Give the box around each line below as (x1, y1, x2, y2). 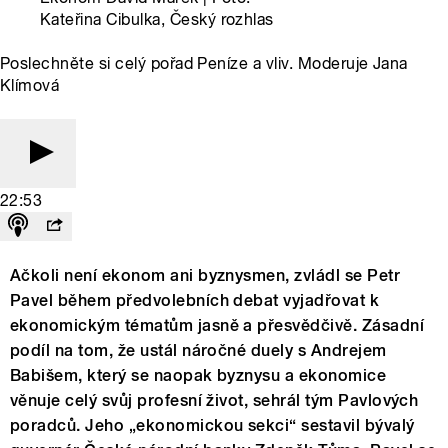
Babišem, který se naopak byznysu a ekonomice (10, 365, 387, 385)
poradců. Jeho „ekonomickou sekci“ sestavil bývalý (10, 415, 415, 435)
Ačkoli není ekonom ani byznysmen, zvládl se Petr (10, 265, 401, 285)
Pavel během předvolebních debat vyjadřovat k (10, 290, 380, 310)
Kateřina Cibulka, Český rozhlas (40, 9, 274, 29)
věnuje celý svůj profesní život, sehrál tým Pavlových (10, 390, 419, 410)
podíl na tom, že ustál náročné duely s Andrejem (10, 340, 387, 360)
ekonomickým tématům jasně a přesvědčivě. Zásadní (10, 315, 425, 335)
